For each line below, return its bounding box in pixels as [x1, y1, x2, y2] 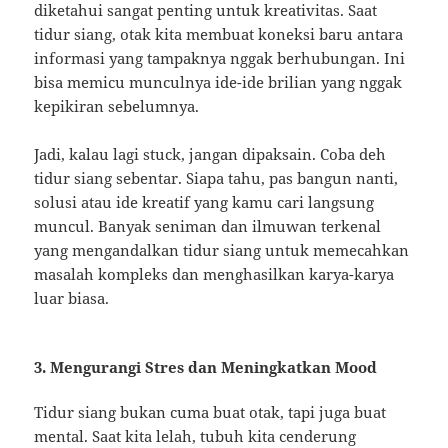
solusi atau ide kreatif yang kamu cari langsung [34, 191, 375, 212]
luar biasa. [34, 287, 110, 308]
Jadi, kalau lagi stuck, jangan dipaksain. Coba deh [34, 143, 387, 164]
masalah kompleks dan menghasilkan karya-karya [34, 263, 395, 284]
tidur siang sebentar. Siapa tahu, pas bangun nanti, [34, 167, 399, 188]
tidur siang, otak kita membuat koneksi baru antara [34, 23, 404, 44]
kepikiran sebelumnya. [34, 95, 200, 116]
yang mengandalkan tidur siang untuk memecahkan [34, 239, 410, 260]
